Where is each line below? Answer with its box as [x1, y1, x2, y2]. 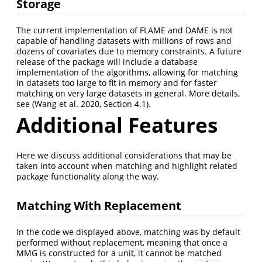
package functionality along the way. [16, 171, 159, 182]
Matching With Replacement [16, 197, 181, 214]
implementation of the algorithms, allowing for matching [16, 66, 238, 78]
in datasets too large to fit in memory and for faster [16, 77, 217, 88]
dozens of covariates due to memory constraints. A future [16, 45, 242, 57]
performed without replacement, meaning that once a [16, 236, 227, 248]
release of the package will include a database [16, 56, 198, 67]
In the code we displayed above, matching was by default [16, 226, 240, 237]
